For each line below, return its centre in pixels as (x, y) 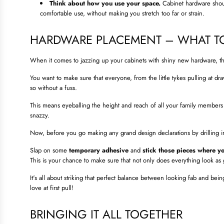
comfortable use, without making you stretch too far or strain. (122, 13)
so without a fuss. (53, 88)
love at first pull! (52, 188)
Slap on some (49, 150)
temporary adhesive (99, 150)
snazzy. (40, 115)
